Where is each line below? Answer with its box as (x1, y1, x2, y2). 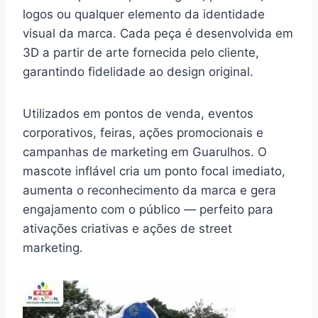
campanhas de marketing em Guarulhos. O (23, 145, 267, 159)
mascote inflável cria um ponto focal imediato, (23, 164, 285, 178)
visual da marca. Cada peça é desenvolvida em (23, 26, 293, 40)
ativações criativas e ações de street (23, 221, 232, 236)
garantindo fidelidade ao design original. (23, 65, 253, 79)
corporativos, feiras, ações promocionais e (23, 126, 263, 140)
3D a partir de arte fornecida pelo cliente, (23, 45, 259, 60)
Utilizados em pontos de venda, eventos (23, 106, 253, 121)
